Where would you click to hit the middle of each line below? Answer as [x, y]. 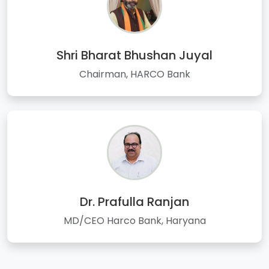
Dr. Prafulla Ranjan [134, 201]
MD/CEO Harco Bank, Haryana [134, 220]
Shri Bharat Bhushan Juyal [134, 55]
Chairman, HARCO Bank [134, 74]
